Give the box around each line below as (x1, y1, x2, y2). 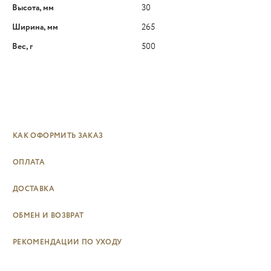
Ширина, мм (12, 21, 58, 33)
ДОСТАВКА (13, 183, 54, 194)
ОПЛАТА (13, 157, 45, 168)
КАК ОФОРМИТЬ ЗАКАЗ (13, 130, 103, 141)
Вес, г (12, 40, 33, 53)
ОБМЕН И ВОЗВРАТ (13, 210, 84, 221)
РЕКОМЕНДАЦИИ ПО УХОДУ (13, 237, 122, 247)
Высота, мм (12, 1, 54, 14)
